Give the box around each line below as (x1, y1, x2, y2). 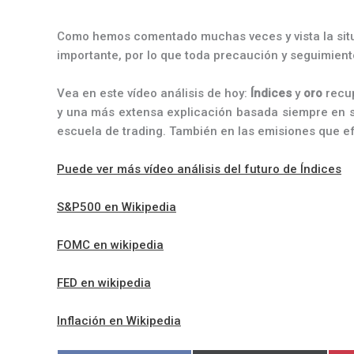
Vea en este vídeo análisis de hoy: (57, 86, 250, 100)
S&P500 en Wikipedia (57, 200, 176, 214)
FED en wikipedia (57, 276, 151, 290)
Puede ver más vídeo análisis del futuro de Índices (57, 162, 341, 176)
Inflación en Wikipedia (57, 314, 181, 328)
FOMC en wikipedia (57, 238, 164, 252)
